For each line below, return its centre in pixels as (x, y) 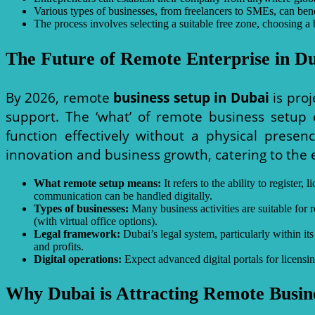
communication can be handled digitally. (123, 195)
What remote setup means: (97, 183)
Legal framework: (77, 233)
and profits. (59, 246)
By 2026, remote (60, 97)
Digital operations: (78, 259)
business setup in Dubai (191, 97)
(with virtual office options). (96, 221)
